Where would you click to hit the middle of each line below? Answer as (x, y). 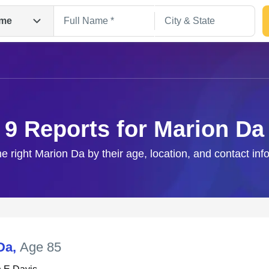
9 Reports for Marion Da (134, 129)
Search (134, 175)
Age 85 (41, 247)
